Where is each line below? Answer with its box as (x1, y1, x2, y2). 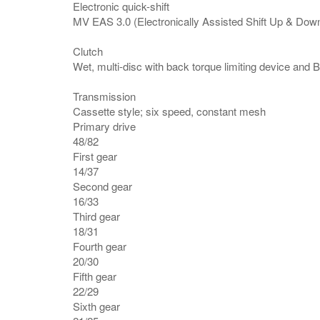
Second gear (73, 179, 132, 194)
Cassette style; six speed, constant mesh (73, 104, 266, 119)
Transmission (73, 89, 136, 104)
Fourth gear (73, 239, 126, 254)
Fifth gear (73, 269, 116, 284)
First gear (73, 149, 117, 164)
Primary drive (73, 119, 136, 134)
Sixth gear (73, 299, 120, 314)
